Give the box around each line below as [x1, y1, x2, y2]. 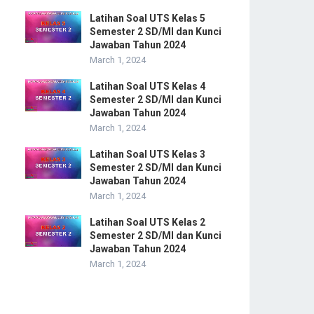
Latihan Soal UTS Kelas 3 [90, 149, 205, 160]
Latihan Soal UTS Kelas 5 [90, 13, 205, 24]
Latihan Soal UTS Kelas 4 [90, 81, 205, 92]
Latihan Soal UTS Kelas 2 [90, 217, 205, 228]
